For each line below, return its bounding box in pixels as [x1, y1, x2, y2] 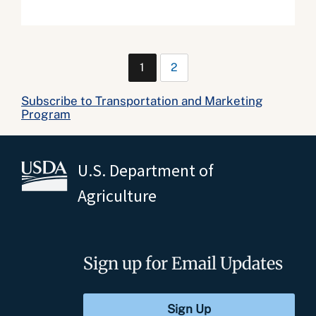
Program [21, 107, 71, 121]
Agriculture [78, 185, 157, 207]
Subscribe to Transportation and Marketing [21, 94, 263, 108]
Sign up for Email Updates [83, 253, 283, 274]
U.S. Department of [78, 159, 214, 181]
